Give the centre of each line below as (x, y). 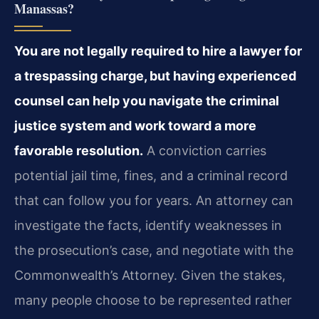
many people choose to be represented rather (153, 300)
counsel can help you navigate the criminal (147, 100)
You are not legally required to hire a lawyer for (158, 51)
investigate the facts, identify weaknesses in (148, 225)
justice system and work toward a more (135, 125)
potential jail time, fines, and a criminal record (151, 175)
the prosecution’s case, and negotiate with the (154, 250)
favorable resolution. (79, 150)
